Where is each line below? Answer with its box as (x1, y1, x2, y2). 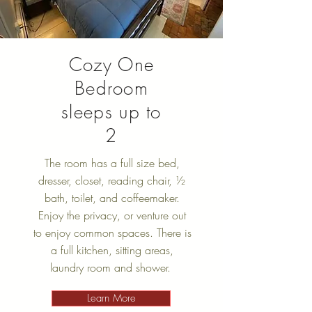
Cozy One (68, 53, 155, 77)
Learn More (86, 291, 136, 305)
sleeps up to (61, 100, 162, 124)
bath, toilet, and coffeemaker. (45, 190, 180, 205)
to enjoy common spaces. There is (33, 225, 192, 240)
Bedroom (74, 77, 149, 100)
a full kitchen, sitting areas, (51, 242, 173, 258)
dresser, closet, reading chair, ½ (38, 173, 186, 188)
